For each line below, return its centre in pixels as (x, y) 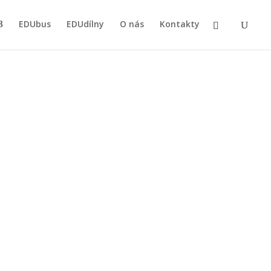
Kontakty (180, 24)
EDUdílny (85, 24)
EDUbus (35, 24)
